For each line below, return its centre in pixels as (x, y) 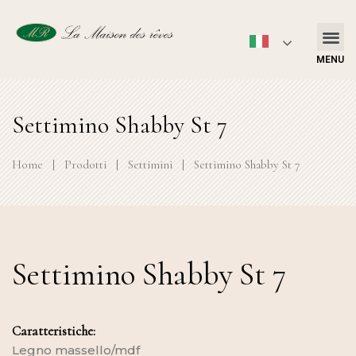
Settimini (150, 164)
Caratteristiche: (54, 331)
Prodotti (85, 164)
